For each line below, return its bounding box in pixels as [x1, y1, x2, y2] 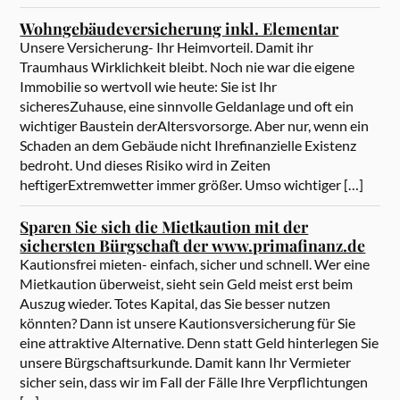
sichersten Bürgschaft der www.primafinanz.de [20, 235, 366, 256]
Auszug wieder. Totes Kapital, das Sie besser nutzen [20, 295, 331, 312]
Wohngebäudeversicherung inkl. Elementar [20, 18, 339, 39]
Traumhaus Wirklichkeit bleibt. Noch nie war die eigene [20, 58, 355, 76]
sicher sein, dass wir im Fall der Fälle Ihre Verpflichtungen [20, 373, 369, 391]
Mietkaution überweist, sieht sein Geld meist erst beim [20, 275, 354, 293]
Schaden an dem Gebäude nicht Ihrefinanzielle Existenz [20, 137, 357, 154]
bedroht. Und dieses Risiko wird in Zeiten [20, 156, 271, 174]
